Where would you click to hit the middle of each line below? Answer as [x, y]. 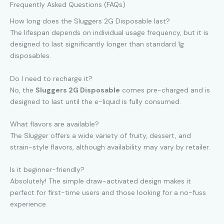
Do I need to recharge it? [51, 78]
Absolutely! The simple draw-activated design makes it [100, 181]
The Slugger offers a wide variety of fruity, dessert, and [100, 135]
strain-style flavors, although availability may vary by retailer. [110, 147]
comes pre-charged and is [165, 90]
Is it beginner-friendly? [47, 170]
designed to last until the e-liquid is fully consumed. [95, 101]
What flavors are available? [54, 124]
